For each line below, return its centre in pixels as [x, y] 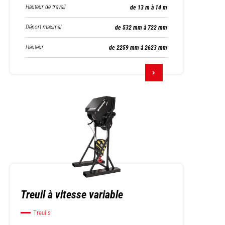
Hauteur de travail [45, 7]
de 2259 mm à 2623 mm [138, 47]
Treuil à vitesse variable [72, 195]
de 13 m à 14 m [149, 7]
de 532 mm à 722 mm [141, 27]
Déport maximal [43, 27]
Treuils [42, 213]
